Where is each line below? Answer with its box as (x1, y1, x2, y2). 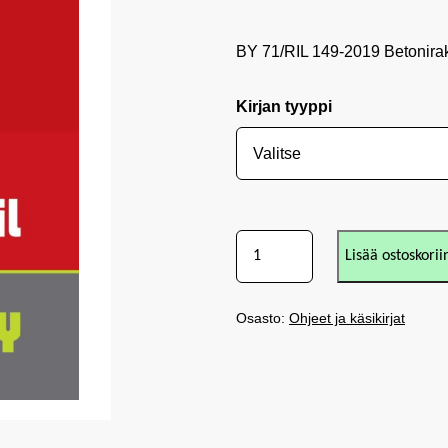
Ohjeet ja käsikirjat (289, 310, 405, 326)
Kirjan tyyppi (236, 98, 332, 115)
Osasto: (236, 310, 289, 326)
